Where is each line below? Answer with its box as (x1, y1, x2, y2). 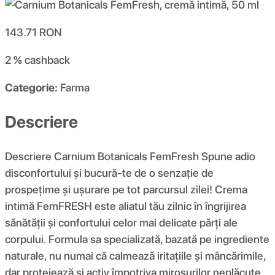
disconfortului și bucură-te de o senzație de (5, 166, 214, 179)
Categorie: (5, 81, 58, 95)
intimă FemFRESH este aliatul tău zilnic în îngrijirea (5, 199, 246, 212)
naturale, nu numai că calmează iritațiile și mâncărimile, (5, 249, 266, 262)
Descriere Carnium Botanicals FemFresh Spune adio (5, 149, 255, 163)
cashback (25, 53, 70, 67)
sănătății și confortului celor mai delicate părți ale (5, 215, 238, 229)
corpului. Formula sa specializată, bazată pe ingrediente (5, 232, 269, 246)
